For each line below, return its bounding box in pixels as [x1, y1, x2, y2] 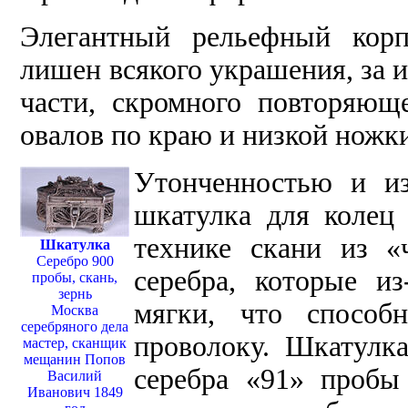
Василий [47, 368, 103, 384]
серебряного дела [21, 319, 129, 335]
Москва [51, 302, 99, 319]
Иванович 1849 [26, 384, 123, 401]
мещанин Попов [24, 352, 127, 368]
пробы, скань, [32, 270, 118, 286]
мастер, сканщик [23, 335, 127, 352]
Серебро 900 [36, 253, 114, 270]
